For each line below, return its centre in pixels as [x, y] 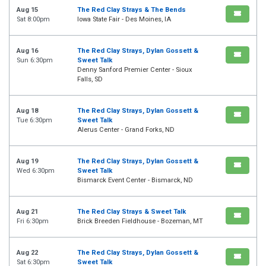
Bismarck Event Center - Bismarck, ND [135, 180]
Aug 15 [27, 10]
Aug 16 [27, 51]
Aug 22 [27, 253]
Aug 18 [27, 111]
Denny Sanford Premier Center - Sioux [135, 70]
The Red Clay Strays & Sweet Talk [132, 212]
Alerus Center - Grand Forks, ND [126, 130]
